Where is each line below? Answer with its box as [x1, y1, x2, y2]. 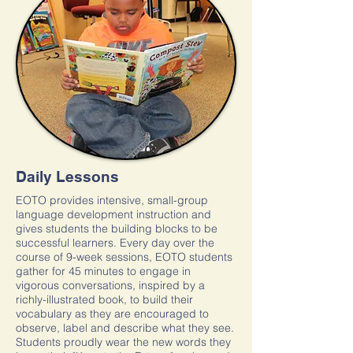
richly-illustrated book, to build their [16, 292, 193, 307]
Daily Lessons [16, 168, 119, 185]
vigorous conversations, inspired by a [16, 278, 205, 292]
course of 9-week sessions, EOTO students [16, 250, 232, 264]
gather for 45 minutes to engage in [16, 264, 191, 278]
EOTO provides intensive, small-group [16, 193, 208, 207]
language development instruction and [16, 207, 211, 221]
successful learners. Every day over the [16, 236, 214, 250]
